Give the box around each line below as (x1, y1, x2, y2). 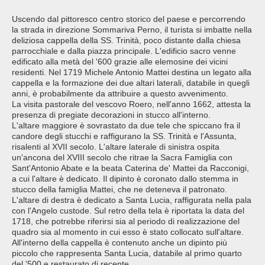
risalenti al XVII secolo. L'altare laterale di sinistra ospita (12, 142, 219, 152)
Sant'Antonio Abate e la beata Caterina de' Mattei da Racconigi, (12, 163, 249, 173)
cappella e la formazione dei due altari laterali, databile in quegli (12, 78, 250, 88)
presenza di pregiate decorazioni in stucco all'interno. (12, 110, 211, 120)
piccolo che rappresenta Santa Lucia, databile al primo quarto (12, 248, 242, 258)
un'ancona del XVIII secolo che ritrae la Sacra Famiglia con (12, 153, 232, 163)
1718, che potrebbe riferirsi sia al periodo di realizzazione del (12, 216, 240, 227)
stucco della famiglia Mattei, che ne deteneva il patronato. (12, 185, 227, 195)
